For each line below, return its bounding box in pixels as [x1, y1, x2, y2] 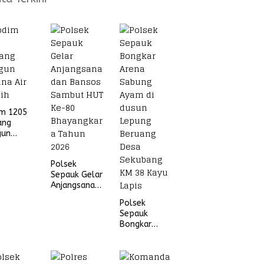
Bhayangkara [51, 223, 101, 233]
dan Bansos [51, 191, 96, 201]
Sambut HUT [51, 202, 100, 212]
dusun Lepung [120, 251, 174, 261]
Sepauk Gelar [51, 170, 103, 180]
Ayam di [120, 240, 151, 250]
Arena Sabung [120, 230, 173, 240]
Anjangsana [51, 180, 95, 190]
